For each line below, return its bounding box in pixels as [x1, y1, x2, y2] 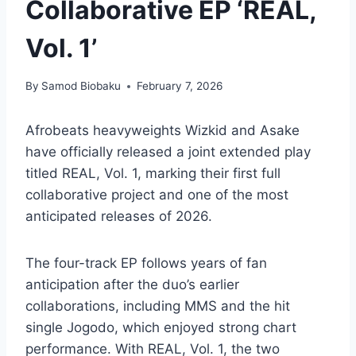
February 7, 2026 [137, 79, 223, 93]
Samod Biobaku [41, 79, 122, 93]
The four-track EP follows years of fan [25, 255, 267, 272]
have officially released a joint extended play [25, 144, 311, 161]
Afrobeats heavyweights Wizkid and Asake [25, 122, 300, 139]
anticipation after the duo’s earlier [25, 277, 239, 293]
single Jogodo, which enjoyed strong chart [25, 319, 296, 336]
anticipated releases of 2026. [25, 208, 212, 225]
